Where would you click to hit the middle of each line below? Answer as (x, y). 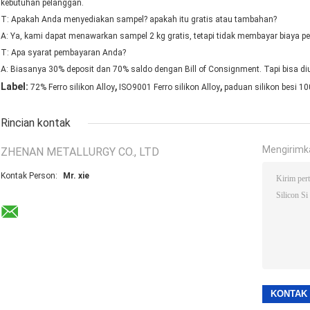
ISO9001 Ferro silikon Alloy (170, 88)
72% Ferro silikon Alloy (73, 88)
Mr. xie (76, 176)
